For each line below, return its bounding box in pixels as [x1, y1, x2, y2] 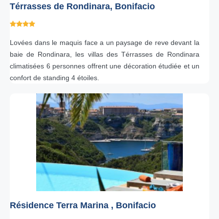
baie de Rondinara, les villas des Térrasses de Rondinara [10, 50, 199, 58]
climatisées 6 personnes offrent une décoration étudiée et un [10, 62, 199, 70]
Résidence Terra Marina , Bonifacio [10, 200, 156, 210]
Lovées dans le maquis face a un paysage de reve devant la [10, 39, 199, 46]
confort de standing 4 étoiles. [10, 74, 101, 82]
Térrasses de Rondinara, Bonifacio [10, 1, 155, 11]
